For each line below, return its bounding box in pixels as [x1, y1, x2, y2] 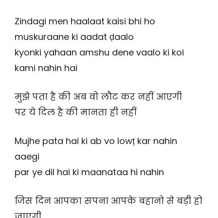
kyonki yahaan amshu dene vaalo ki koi [15, 46, 184, 59]
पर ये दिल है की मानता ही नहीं [15, 106, 137, 119]
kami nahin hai [15, 62, 77, 74]
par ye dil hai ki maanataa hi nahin [15, 166, 164, 179]
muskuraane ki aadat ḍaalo [15, 31, 134, 43]
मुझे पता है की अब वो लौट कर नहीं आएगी [15, 91, 182, 103]
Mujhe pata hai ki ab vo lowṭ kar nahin [15, 135, 177, 147]
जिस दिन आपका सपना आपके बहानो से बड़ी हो [15, 195, 202, 207]
